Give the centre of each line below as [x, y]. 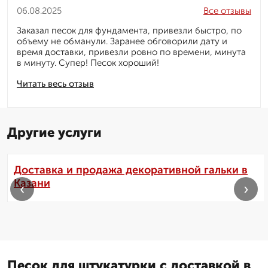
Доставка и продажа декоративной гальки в [131, 170]
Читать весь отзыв [55, 84]
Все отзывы [227, 11]
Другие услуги [54, 133]
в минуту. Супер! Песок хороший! [88, 63]
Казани [32, 183]
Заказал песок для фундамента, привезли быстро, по [129, 31]
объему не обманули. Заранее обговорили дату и [122, 42]
